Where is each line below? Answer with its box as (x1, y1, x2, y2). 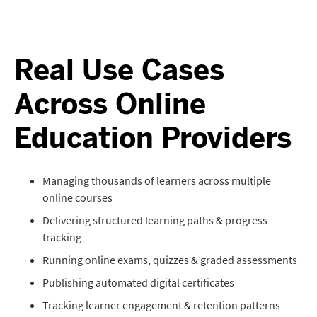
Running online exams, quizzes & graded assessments (42, 253, 297, 267)
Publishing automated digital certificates (42, 275, 234, 289)
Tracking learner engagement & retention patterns (42, 298, 280, 312)
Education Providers (14, 121, 292, 155)
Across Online (14, 87, 206, 121)
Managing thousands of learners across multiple (42, 173, 271, 188)
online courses (42, 190, 113, 204)
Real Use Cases (14, 53, 224, 87)
